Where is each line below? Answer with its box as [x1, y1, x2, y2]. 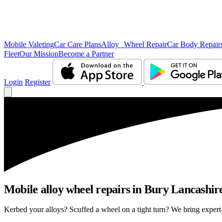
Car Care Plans [54, 40, 101, 49]
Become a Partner [58, 50, 114, 58]
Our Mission [19, 50, 58, 58]
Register [25, 78, 51, 86]
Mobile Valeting [4, 40, 54, 49]
